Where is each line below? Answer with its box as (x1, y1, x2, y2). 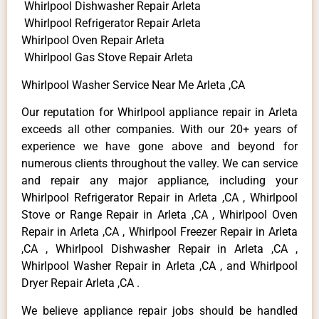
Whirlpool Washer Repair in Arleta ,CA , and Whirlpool (21, 259, 298, 273)
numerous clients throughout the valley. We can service (21, 157, 298, 171)
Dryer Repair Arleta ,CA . (21, 276, 140, 291)
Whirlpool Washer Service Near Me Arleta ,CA (21, 78, 245, 92)
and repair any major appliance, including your (21, 174, 298, 188)
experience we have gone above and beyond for (21, 140, 298, 154)
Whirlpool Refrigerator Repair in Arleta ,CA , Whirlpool (21, 191, 298, 205)
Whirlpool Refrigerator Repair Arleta (21, 16, 201, 31)
